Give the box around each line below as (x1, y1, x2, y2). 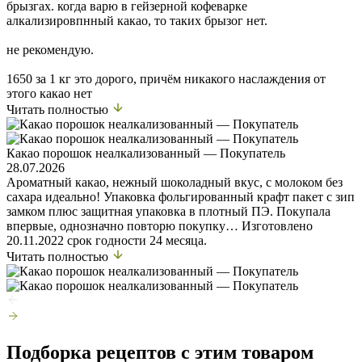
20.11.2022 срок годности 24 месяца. (6, 233, 207, 247)
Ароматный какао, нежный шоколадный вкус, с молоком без (6, 175, 343, 189)
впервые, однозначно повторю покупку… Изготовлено (6, 218, 313, 233)
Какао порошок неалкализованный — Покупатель (6, 145, 285, 160)
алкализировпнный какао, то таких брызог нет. (6, 13, 267, 27)
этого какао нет (6, 86, 92, 100)
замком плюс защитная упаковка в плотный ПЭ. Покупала (6, 204, 330, 218)
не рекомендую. (6, 42, 94, 57)
